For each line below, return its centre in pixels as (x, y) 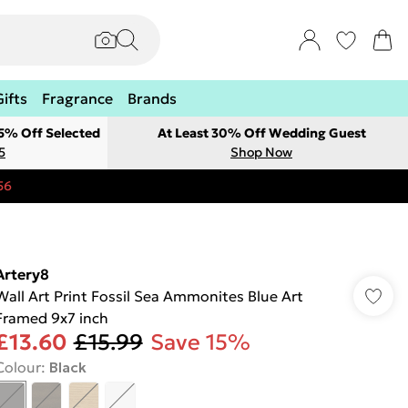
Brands (152, 98)
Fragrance (77, 98)
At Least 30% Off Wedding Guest (261, 133)
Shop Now (261, 152)
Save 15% (200, 342)
